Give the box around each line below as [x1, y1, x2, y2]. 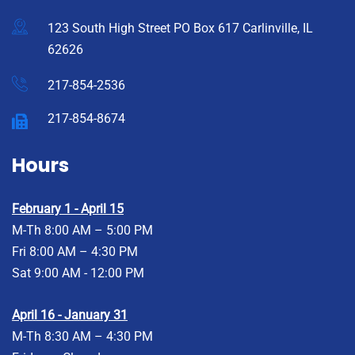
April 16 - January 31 [12, 307, 128, 323]
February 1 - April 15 [12, 201, 124, 217]
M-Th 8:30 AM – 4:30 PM [12, 329, 153, 345]
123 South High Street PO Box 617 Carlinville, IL [48, 21, 313, 36]
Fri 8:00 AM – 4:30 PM [12, 244, 138, 260]
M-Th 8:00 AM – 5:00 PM [12, 223, 153, 239]
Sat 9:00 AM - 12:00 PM [12, 265, 144, 281]
